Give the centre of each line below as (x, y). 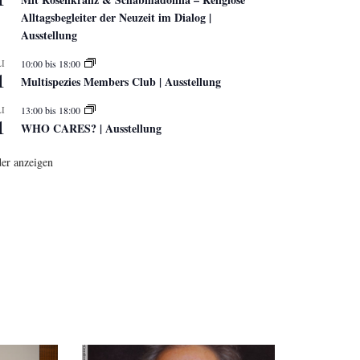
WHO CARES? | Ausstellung (91, 128)
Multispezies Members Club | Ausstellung (121, 81)
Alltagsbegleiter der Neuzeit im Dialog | (116, 17)
